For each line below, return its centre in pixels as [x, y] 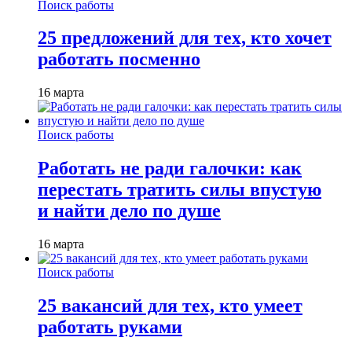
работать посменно [119, 59]
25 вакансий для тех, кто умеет [170, 306]
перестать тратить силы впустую [180, 190]
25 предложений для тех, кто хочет [185, 38]
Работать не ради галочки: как [170, 169]
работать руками [110, 327]
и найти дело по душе [129, 211]
